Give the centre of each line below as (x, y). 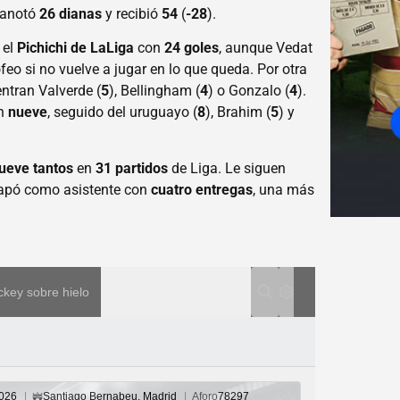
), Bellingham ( (155, 91)
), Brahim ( (238, 112)
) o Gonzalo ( (249, 91)
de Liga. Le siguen (227, 168)
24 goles (192, 48)
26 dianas (71, 13)
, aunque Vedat (266, 48)
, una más (284, 189)
